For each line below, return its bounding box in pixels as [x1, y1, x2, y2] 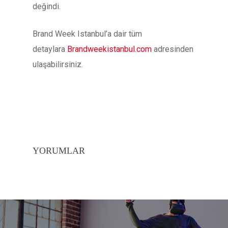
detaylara [33, 44, 67, 54]
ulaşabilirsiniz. [33, 60, 83, 69]
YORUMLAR [33, 146, 85, 156]
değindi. [33, 2, 61, 11]
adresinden [152, 44, 193, 54]
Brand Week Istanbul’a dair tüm [33, 29, 142, 39]
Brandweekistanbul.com [67, 44, 152, 54]
